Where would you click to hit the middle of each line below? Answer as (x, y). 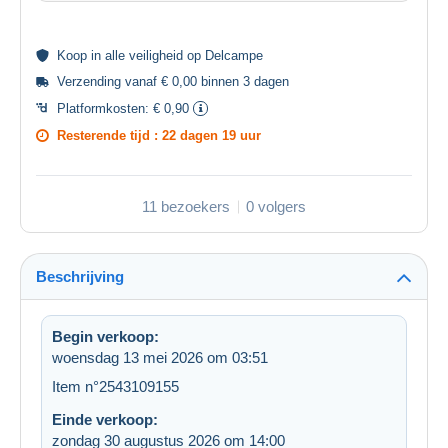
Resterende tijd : (109, 136)
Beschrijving (80, 277)
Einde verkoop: (105, 420)
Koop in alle (93, 56)
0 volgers (276, 207)
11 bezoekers (186, 207)
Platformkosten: (105, 109)
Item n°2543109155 (115, 387)
